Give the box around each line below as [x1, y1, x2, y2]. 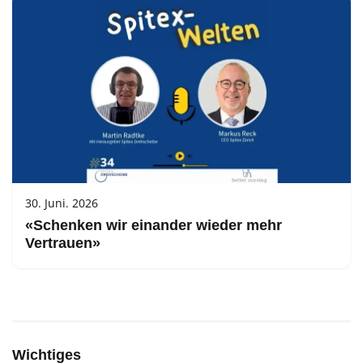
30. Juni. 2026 [25, 195, 98, 211]
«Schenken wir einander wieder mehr [25, 217, 282, 234]
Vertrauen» [25, 235, 105, 252]
